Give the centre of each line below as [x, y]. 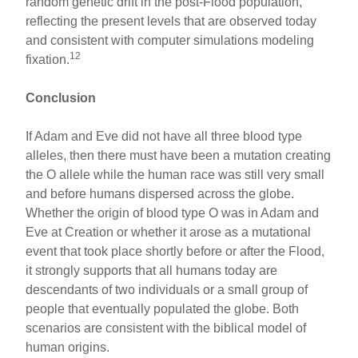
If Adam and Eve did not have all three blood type [164, 136]
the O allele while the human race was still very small [175, 174]
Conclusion [61, 97]
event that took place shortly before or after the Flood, [175, 251]
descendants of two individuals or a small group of [167, 289]
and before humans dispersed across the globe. [160, 193]
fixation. [48, 59]
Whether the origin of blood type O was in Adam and [173, 213]
